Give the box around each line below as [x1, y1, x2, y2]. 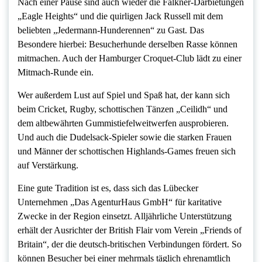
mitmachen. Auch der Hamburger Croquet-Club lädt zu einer [18, 53, 242, 64]
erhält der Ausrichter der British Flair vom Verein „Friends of [18, 225, 242, 236]
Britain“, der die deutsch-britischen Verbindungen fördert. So [18, 239, 242, 250]
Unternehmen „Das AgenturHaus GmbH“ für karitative [18, 197, 222, 208]
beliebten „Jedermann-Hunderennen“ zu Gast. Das [18, 25, 204, 36]
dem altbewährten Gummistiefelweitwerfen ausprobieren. [18, 118, 229, 129]
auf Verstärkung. [18, 160, 78, 171]
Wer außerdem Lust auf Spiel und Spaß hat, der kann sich [18, 90, 230, 101]
